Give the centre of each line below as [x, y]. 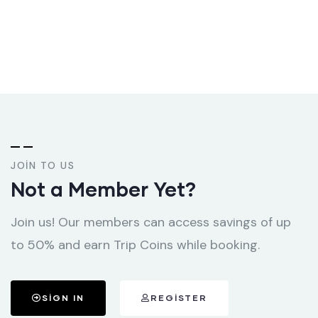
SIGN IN [63, 297]
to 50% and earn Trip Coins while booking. [135, 245]
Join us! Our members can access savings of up [151, 222]
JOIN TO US [43, 165]
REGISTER [179, 297]
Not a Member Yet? [103, 188]
